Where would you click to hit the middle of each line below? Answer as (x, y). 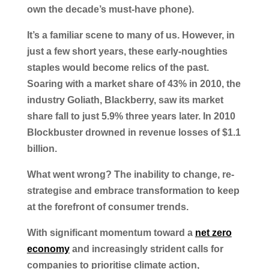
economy (48, 249)
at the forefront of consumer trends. (109, 207)
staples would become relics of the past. (118, 68)
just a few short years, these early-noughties (127, 51)
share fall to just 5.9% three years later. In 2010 (131, 116)
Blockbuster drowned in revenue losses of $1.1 (134, 132)
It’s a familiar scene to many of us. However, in (131, 35)
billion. (43, 149)
